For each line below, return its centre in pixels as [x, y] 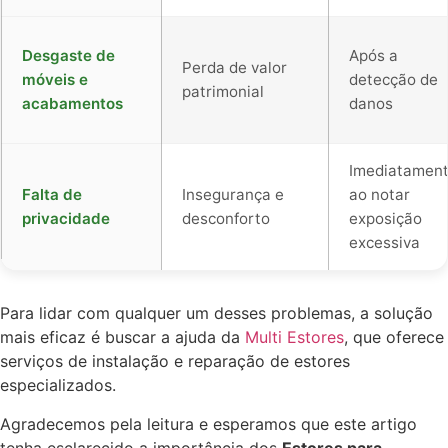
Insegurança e [233, 195]
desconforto [226, 219]
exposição [385, 219]
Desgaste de [68, 56]
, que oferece [394, 337]
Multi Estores [294, 337]
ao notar [379, 195]
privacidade [66, 219]
